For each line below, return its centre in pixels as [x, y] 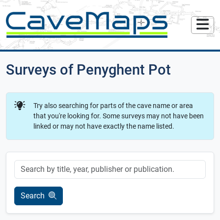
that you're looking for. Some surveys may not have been [119, 116]
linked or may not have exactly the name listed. [104, 127]
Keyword [27, 165]
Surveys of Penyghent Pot [88, 70]
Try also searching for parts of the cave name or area [113, 106]
